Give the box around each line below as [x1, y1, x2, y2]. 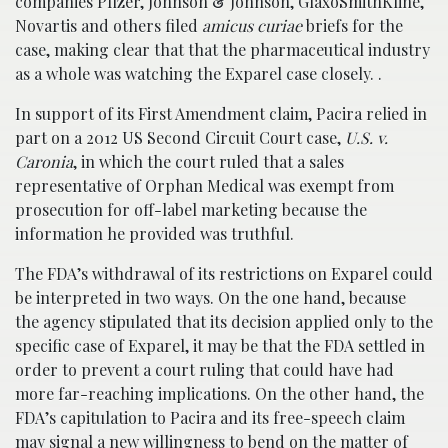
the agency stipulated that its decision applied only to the [15, 311, 433, 332]
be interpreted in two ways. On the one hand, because [15, 287, 406, 308]
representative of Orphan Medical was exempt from [15, 175, 394, 196]
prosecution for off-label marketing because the [15, 199, 367, 220]
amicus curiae [202, 15, 302, 36]
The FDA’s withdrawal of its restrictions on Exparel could [15, 263, 433, 284]
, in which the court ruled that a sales [73, 151, 344, 172]
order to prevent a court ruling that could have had [15, 359, 394, 380]
